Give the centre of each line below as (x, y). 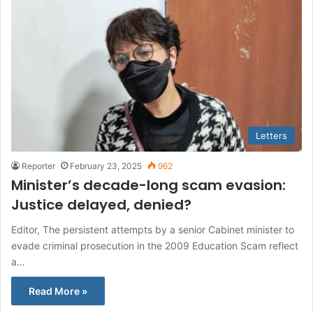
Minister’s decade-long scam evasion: (148, 185)
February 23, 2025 (106, 166)
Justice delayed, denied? (101, 204)
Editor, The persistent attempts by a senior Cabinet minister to (153, 229)
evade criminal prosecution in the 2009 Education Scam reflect (155, 245)
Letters (271, 135)
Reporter (38, 166)
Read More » (58, 291)
